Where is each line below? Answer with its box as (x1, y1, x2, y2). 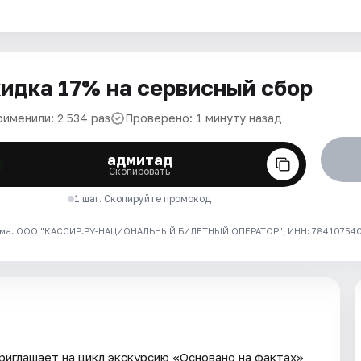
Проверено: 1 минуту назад (125, 111, 282, 125)
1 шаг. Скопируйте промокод (74, 193, 212, 205)
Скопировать (109, 165, 171, 177)
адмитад (106, 151, 172, 168)
